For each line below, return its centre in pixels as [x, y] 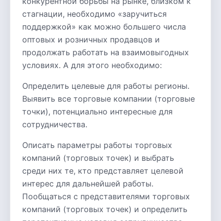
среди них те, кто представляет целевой [103, 171]
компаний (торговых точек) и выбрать [98, 158]
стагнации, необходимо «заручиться [94, 14]
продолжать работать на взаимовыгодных [106, 52]
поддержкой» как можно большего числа [104, 27]
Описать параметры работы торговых [97, 145]
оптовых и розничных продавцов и [91, 39]
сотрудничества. [55, 124]
